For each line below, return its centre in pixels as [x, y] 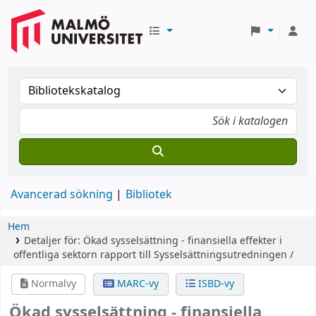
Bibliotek [149, 195]
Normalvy [53, 284]
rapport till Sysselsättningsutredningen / [197, 255]
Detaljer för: [53, 241]
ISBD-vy [214, 284]
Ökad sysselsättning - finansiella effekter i [182, 241]
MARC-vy [136, 284]
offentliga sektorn [55, 255]
